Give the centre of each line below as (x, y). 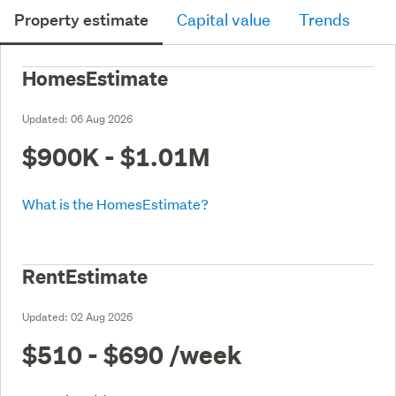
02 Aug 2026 (102, 316)
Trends (324, 19)
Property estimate (81, 19)
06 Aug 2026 (102, 118)
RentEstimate (85, 276)
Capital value (224, 19)
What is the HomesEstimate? (115, 203)
